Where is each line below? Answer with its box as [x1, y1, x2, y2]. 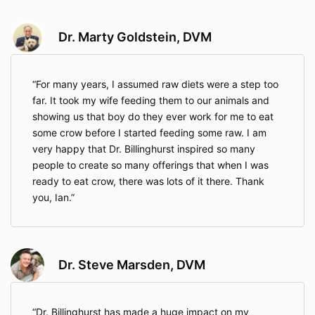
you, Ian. [32, 191, 71, 204]
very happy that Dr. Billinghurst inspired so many [32, 143, 255, 155]
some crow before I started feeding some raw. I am [32, 127, 266, 139]
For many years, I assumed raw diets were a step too [36, 78, 278, 91]
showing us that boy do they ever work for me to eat [32, 110, 274, 123]
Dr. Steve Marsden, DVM [58, 257, 205, 273]
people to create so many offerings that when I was [32, 159, 269, 172]
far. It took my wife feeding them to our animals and [32, 94, 269, 107]
